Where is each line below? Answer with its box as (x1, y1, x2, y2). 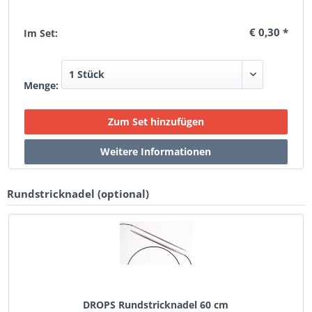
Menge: (24, 79, 59, 92)
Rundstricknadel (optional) (7, 187, 149, 201)
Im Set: (24, 26, 58, 40)
